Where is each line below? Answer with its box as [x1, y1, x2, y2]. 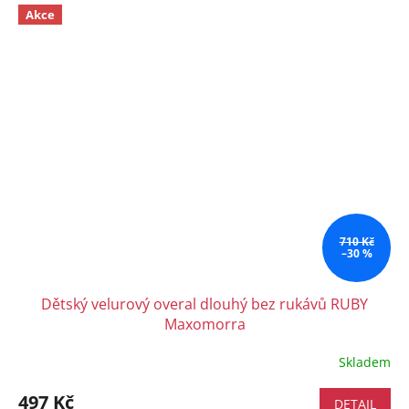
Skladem [339, 352, 391, 371]
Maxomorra [163, 314, 246, 335]
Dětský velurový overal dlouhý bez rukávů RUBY [41, 294, 368, 315]
